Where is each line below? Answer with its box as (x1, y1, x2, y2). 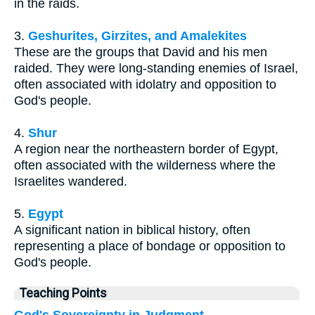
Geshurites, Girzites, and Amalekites (28, 28, 247, 43)
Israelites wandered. (14, 174, 127, 188)
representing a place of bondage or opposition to (14, 238, 285, 253)
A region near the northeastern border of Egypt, (14, 141, 278, 156)
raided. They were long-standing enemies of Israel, (14, 60, 298, 75)
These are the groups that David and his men (14, 44, 267, 59)
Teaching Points (20, 285, 107, 300)
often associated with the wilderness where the (14, 157, 276, 172)
